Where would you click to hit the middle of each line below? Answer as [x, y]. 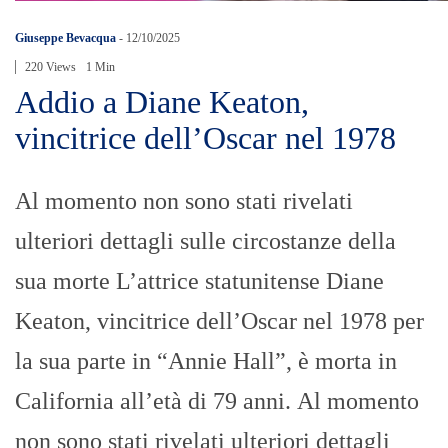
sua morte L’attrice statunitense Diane [199, 280]
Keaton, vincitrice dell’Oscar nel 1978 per [219, 320]
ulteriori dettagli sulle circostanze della [205, 240]
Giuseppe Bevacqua [65, 37]
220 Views [50, 66]
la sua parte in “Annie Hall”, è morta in [206, 360]
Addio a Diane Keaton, [162, 101]
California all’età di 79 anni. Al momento [217, 400]
